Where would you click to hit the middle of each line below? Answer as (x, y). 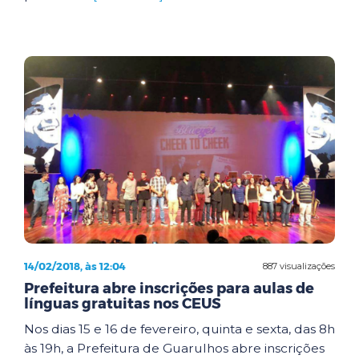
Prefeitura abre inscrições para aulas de (169, 288)
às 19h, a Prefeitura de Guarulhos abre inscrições (174, 348)
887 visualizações (299, 266)
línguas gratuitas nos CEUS (123, 304)
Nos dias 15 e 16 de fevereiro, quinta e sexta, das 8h (179, 329)
